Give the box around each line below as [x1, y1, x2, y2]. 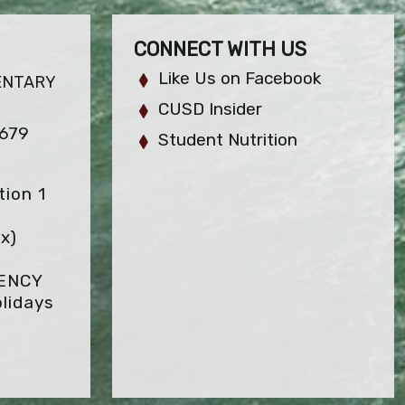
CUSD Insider [158, 99, 263, 120]
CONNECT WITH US [134, 37, 306, 62]
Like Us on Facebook [158, 68, 322, 89]
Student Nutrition [158, 129, 298, 151]
